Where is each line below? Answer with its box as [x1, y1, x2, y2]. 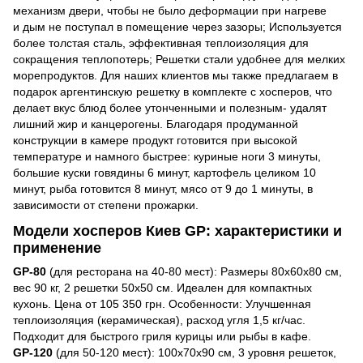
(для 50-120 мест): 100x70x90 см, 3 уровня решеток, [53, 346, 336, 360]
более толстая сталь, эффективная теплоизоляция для [13, 36, 309, 50]
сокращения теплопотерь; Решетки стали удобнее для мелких [13, 53, 345, 66]
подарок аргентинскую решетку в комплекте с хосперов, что [13, 85, 332, 99]
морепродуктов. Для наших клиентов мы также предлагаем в [13, 69, 338, 83]
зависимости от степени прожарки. [13, 199, 199, 212]
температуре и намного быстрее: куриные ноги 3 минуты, [13, 150, 321, 164]
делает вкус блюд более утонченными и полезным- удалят [13, 101, 327, 115]
